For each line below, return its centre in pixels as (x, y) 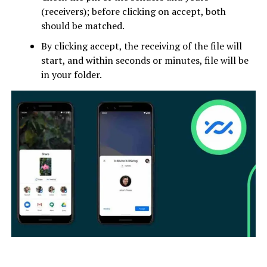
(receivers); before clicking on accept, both (133, 11)
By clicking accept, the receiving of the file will (141, 46)
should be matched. (83, 25)
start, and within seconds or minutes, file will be (145, 60)
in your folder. (71, 74)
